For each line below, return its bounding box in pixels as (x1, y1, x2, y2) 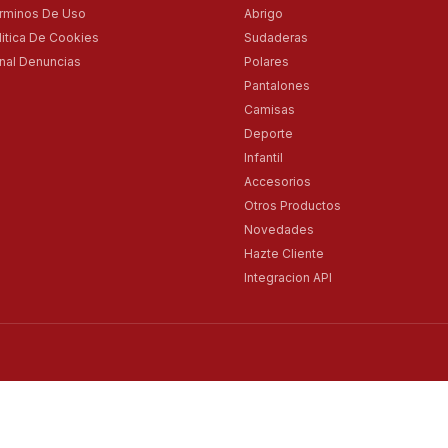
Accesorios (244, 174, 311, 190)
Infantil (244, 150, 283, 166)
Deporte (244, 126, 293, 142)
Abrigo (244, 6, 283, 22)
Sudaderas (244, 30, 308, 46)
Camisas (244, 102, 295, 118)
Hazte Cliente (244, 246, 324, 262)
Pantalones (244, 78, 310, 94)
